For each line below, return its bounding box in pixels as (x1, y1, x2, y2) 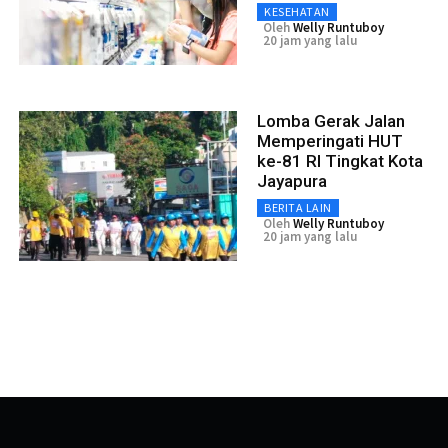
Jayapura (257, 170, 327, 191)
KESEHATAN (264, 3, 330, 19)
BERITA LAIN (264, 199, 332, 215)
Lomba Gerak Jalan (257, 110, 405, 131)
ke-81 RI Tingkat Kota (257, 150, 423, 171)
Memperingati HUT (257, 130, 403, 151)
